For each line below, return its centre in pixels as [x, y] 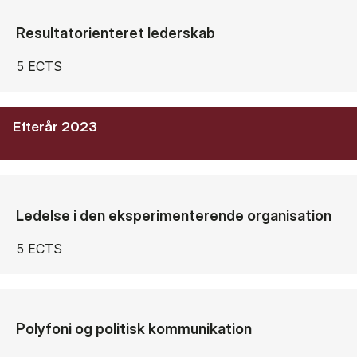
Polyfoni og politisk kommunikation [134, 328]
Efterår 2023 [55, 127]
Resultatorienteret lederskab [116, 33]
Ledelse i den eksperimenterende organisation [174, 215]
